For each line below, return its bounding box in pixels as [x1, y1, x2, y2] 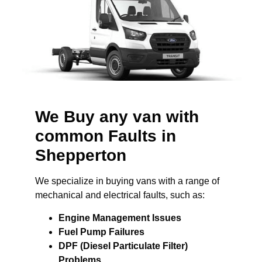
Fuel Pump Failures [58, 226, 144, 237]
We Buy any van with [35, 108, 199, 126]
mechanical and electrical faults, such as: [35, 190, 205, 201]
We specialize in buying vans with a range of [35, 176, 219, 187]
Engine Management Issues [58, 212, 181, 223]
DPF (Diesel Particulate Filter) [58, 240, 188, 251]
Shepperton [35, 146, 126, 165]
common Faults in [35, 127, 176, 146]
